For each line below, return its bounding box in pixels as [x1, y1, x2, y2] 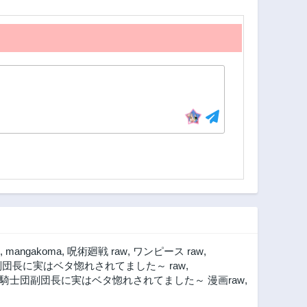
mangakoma [5, 245, 62, 258]
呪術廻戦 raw [67, 245, 127, 258]
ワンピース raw [133, 245, 204, 258]
